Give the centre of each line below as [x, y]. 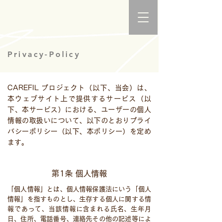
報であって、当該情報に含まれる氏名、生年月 [79, 209]
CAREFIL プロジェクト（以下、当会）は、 [79, 88]
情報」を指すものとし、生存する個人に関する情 [79, 199]
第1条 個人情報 [79, 173]
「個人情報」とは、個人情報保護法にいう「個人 [79, 189]
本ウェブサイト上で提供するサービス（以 [79, 99]
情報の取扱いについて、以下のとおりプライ [79, 120]
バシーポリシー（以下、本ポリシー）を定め [79, 131]
